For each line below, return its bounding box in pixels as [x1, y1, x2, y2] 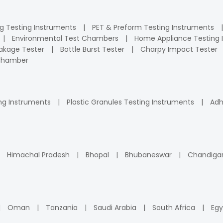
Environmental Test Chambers [12, 33, 118, 43]
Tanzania [46, 202, 78, 213]
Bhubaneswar [125, 149, 172, 160]
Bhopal [86, 149, 109, 160]
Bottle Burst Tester [60, 44, 124, 54]
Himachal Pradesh [7, 149, 70, 160]
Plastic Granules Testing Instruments [67, 97, 194, 107]
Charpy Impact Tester [140, 44, 218, 54]
